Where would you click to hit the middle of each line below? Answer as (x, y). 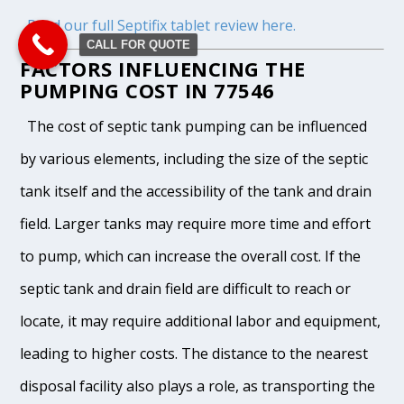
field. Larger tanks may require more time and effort (196, 224)
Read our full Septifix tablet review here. (162, 26)
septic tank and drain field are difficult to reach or (186, 289)
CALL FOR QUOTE (138, 44)
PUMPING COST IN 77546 (147, 91)
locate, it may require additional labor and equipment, (201, 321)
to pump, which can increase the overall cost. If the (191, 257)
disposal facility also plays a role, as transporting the (198, 386)
